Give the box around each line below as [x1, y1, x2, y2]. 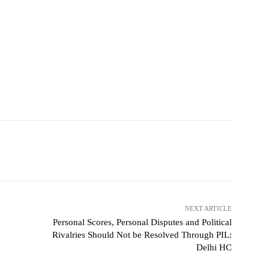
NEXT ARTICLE [184, 205, 232, 213]
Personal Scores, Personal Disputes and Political [52, 217, 232, 228]
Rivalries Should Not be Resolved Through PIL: [52, 230, 232, 240]
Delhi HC [196, 243, 232, 253]
